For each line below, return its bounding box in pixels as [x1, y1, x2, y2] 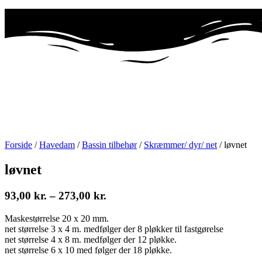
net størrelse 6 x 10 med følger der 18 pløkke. [5, 244, 172, 255]
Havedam [39, 140, 75, 150]
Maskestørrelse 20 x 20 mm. [5, 213, 109, 223]
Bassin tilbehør [82, 140, 137, 150]
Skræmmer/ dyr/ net [144, 140, 217, 150]
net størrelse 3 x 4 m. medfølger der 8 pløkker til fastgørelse [5, 223, 223, 234]
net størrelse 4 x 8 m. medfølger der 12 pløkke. [5, 234, 177, 244]
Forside [5, 140, 32, 150]
